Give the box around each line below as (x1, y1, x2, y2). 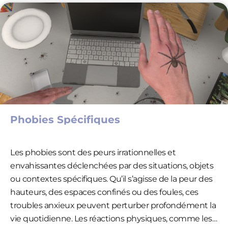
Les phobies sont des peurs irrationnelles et (10, 147, 176, 157)
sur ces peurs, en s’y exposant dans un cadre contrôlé (10, 10, 214, 20)
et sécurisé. (10, 23, 53, 33)
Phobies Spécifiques (10, 113, 120, 126)
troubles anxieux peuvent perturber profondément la (10, 200, 216, 210)
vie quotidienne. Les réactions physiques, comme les (10, 213, 212, 223)
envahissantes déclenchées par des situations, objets (10, 160, 213, 170)
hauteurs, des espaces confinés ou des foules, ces (10, 187, 198, 197)
